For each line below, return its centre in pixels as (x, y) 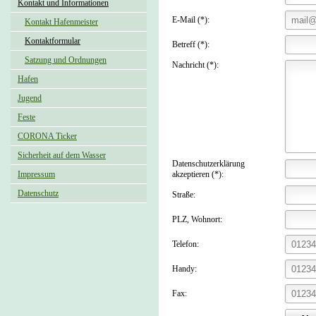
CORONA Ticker (47, 136)
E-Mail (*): (191, 20)
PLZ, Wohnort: (197, 219)
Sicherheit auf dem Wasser (62, 155)
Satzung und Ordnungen (66, 60)
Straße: (184, 195)
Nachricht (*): (195, 65)
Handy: (184, 269)
